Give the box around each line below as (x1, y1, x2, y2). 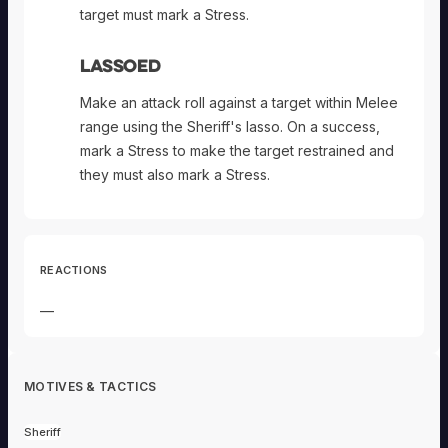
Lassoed (80, 52, 161, 77)
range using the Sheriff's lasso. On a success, (80, 117, 380, 135)
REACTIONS (40, 262, 108, 277)
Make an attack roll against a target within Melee (80, 93, 398, 111)
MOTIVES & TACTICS (24, 378, 157, 394)
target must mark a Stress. (80, 5, 249, 23)
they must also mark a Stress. (80, 165, 270, 183)
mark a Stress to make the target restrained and (80, 141, 394, 159)
